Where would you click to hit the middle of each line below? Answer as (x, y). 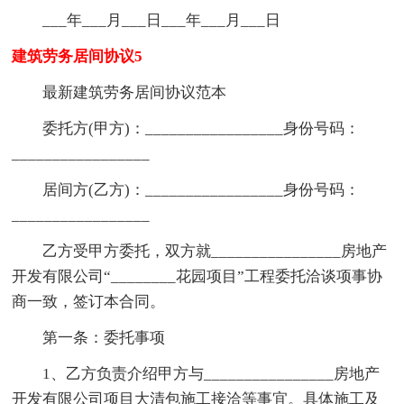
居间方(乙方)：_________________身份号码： (186, 189)
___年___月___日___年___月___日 (147, 20)
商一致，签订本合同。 (89, 301)
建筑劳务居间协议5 (78, 56)
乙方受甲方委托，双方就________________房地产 (200, 251)
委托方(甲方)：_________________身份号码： (186, 128)
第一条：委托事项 (89, 337)
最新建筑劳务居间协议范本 (119, 92)
